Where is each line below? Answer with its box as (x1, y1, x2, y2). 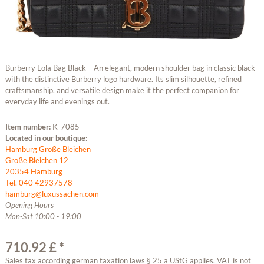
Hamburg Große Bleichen (5, 144, 91, 154)
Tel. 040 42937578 (5, 177, 72, 187)
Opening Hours (5, 200, 54, 210)
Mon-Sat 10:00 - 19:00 (5, 211, 81, 221)
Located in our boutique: (5, 133, 87, 143)
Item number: (5, 121, 52, 131)
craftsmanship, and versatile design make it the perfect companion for (5, 85, 239, 95)
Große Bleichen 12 (5, 155, 68, 165)
